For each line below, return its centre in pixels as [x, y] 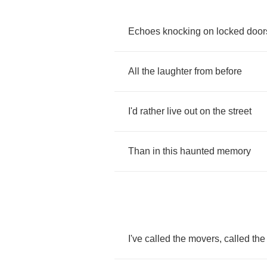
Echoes [144, 31]
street [240, 111]
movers [204, 239]
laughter [175, 71]
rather [152, 111]
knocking [182, 31]
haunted [197, 151]
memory [234, 151]
